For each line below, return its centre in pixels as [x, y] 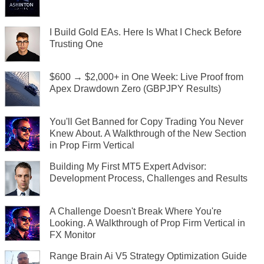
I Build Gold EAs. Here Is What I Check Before [146, 32]
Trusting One [76, 44]
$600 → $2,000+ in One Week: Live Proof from [146, 77]
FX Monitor [72, 235]
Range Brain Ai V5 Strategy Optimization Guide [148, 256]
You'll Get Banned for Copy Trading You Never [146, 122]
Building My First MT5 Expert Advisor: [128, 166]
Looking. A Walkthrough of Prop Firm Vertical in [147, 223]
